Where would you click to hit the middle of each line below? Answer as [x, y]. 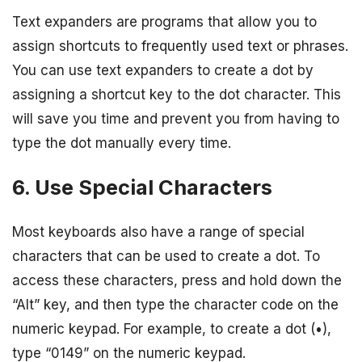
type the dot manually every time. [122, 143]
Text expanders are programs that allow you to [164, 22]
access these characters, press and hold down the [177, 281]
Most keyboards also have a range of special [158, 232]
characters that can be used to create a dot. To [166, 257]
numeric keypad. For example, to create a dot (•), [172, 329]
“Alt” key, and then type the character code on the [175, 305]
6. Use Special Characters [142, 187]
